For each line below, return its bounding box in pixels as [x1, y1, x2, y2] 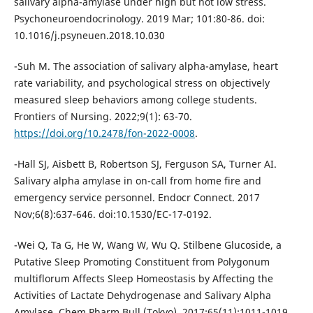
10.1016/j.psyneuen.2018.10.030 [13, 28, 165, 42]
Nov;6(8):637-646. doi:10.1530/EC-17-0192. [13, 207, 212, 221]
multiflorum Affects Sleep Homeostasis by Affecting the [13, 271, 273, 285]
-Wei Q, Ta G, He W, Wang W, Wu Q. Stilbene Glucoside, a [13, 238, 282, 252]
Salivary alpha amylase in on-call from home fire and [13, 173, 261, 187]
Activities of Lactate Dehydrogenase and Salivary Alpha [13, 288, 271, 302]
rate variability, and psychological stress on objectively [13, 75, 270, 89]
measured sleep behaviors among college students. [13, 92, 257, 106]
